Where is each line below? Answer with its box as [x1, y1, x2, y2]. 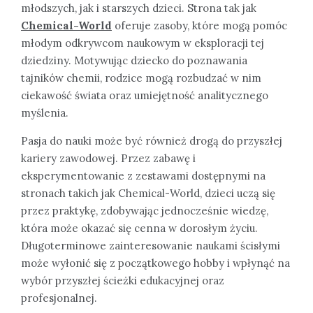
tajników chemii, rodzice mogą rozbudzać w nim [21, 71, 261, 85]
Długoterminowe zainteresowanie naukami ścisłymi [21, 238, 280, 252]
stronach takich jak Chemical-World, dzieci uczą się [21, 186, 275, 200]
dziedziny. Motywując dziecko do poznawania [21, 53, 247, 67]
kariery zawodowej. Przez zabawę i [21, 151, 196, 165]
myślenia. [21, 105, 68, 119]
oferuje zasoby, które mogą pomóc [112, 18, 287, 32]
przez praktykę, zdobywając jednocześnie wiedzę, [21, 203, 268, 217]
